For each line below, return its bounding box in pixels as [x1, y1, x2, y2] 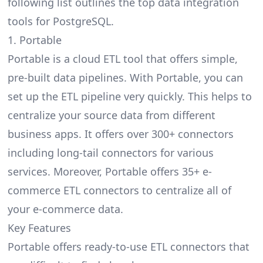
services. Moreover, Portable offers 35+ [7, 164, 203, 179]
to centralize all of [139, 183, 231, 198]
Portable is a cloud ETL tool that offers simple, [7, 52, 238, 66]
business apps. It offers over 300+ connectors [7, 127, 234, 141]
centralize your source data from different [7, 108, 215, 123]
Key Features [7, 221, 71, 235]
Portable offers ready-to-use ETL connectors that [7, 240, 249, 254]
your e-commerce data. [7, 202, 123, 217]
